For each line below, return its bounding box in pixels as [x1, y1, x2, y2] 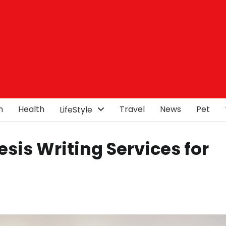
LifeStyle [60, 104, 92, 116]
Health [18, 103, 44, 115]
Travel [120, 103, 145, 115]
